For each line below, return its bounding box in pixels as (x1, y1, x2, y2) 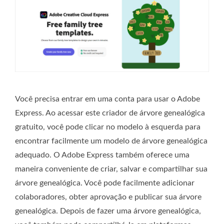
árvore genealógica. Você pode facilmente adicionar (15, 179, 194, 187)
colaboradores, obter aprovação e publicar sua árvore (15, 193, 201, 201)
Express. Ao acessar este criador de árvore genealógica (15, 109, 205, 117)
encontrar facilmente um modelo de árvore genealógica (15, 137, 207, 145)
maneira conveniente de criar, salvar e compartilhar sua (15, 165, 207, 173)
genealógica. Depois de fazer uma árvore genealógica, (15, 207, 201, 215)
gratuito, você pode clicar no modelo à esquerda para (15, 123, 200, 131)
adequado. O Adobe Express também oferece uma (15, 151, 189, 159)
